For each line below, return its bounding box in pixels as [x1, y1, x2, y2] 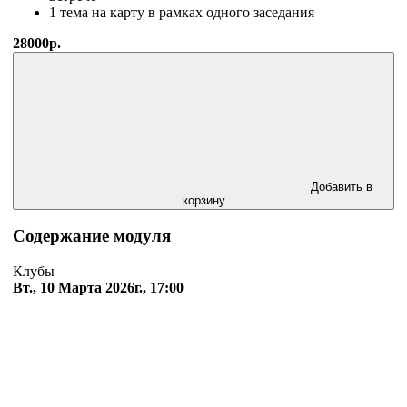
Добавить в [311, 179, 372, 194]
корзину [182, 193, 225, 207]
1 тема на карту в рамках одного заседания [49, 4, 314, 20]
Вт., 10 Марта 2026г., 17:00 [13, 280, 184, 296]
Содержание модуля [13, 226, 171, 246]
